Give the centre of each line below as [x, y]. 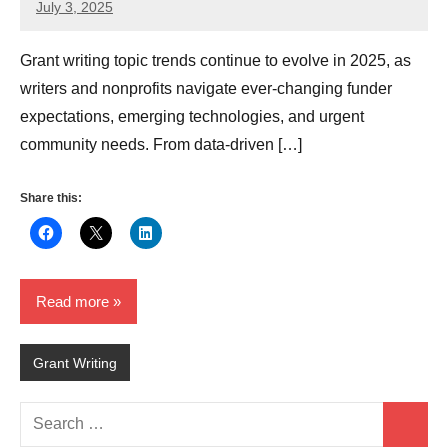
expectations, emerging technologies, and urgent [192, 117]
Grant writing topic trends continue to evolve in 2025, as [215, 61]
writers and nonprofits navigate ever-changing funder [206, 89]
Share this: [51, 198]
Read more [72, 301]
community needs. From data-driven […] [161, 145]
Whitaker [64, 43]
